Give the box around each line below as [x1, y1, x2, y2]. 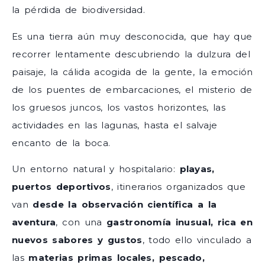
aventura [12, 216, 56, 228]
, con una [56, 216, 107, 228]
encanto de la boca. [12, 137, 111, 148]
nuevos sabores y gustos [12, 234, 143, 246]
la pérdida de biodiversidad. [12, 4, 146, 16]
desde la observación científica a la [33, 199, 217, 211]
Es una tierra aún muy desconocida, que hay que [12, 30, 253, 42]
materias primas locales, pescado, [28, 252, 205, 264]
